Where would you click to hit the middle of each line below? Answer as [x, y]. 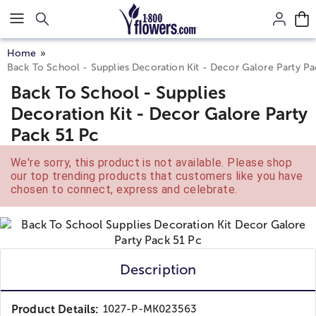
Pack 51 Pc [55, 135]
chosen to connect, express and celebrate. [124, 189]
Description [158, 269]
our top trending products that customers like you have [157, 176]
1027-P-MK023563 [150, 309]
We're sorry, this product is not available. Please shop [152, 163]
